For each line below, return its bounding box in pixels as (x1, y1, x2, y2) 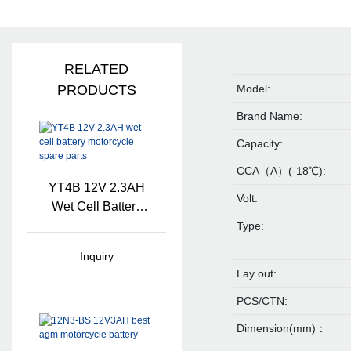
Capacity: (237, 137, 284, 150)
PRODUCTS (56, 82, 136, 99)
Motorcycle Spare (48, 219, 146, 233)
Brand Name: (237, 110, 303, 123)
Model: (237, 82, 271, 96)
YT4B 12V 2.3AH (48, 181, 145, 195)
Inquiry (79, 250, 114, 263)
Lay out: (237, 267, 277, 280)
